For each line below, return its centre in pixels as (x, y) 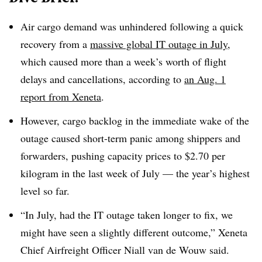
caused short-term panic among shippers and (146, 138)
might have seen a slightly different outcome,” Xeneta (134, 232)
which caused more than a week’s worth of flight (123, 61)
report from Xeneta (61, 96)
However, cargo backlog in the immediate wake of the (135, 120)
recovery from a (55, 44)
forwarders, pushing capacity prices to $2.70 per (123, 155)
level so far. (45, 190)
